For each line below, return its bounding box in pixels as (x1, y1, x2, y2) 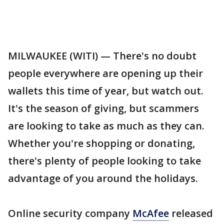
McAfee (132, 206, 169, 220)
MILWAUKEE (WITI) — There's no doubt (8, 49, 196, 62)
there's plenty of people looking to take (8, 154, 201, 167)
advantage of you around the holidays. (8, 171, 198, 185)
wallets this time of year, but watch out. (8, 84, 203, 97)
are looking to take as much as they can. (8, 119, 204, 132)
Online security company (8, 206, 132, 220)
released (169, 206, 213, 220)
